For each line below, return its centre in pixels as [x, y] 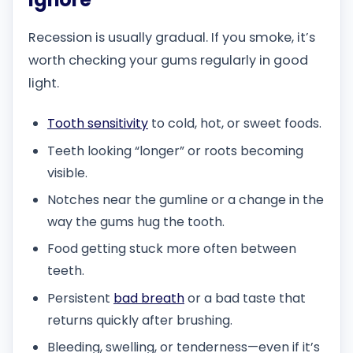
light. [44, 84]
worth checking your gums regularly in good [168, 61]
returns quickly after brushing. [140, 320]
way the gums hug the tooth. [136, 222]
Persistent [80, 298]
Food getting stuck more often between [172, 249]
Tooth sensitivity [98, 124]
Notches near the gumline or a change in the [186, 200]
